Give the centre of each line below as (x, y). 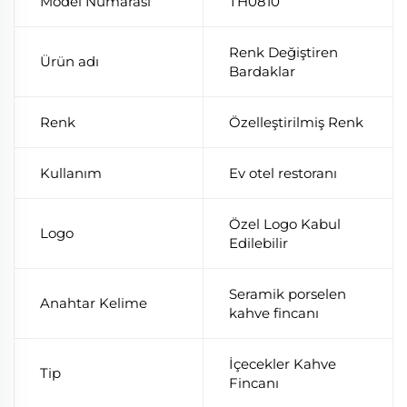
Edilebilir (258, 243)
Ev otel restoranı (283, 173)
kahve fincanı (274, 313)
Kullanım (71, 173)
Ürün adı (69, 61)
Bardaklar (262, 71)
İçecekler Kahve (283, 364)
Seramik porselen (288, 294)
